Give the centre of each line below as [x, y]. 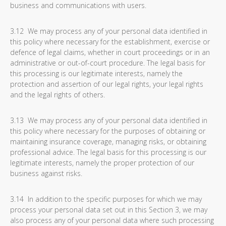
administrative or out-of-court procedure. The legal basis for [108, 63]
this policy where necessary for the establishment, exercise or [110, 42]
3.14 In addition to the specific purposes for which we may [106, 199]
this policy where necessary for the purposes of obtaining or [108, 131]
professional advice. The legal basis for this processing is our [108, 152]
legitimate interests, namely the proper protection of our [102, 163]
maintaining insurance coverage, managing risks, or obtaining [108, 142]
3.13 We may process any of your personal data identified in [109, 120]
